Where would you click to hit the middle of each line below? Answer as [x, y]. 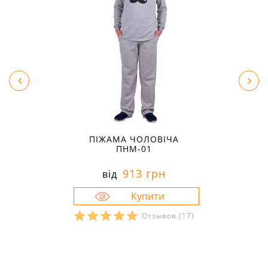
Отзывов [160, 216]
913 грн [142, 174]
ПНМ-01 [134, 149]
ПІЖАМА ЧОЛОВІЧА [134, 139]
